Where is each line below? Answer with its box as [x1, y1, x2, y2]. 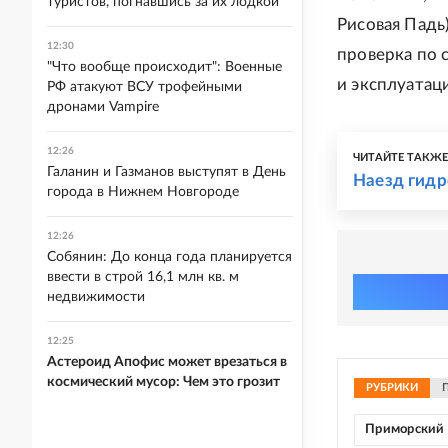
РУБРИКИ [366, 382, 418, 393]
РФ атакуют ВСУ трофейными [47, 80, 242, 94]
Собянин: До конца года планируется [47, 250, 292, 264]
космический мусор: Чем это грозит [47, 375, 280, 389]
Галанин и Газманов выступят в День [47, 165, 286, 179]
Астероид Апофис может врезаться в [47, 355, 287, 369]
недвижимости [47, 290, 145, 304]
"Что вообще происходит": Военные [47, 60, 282, 74]
